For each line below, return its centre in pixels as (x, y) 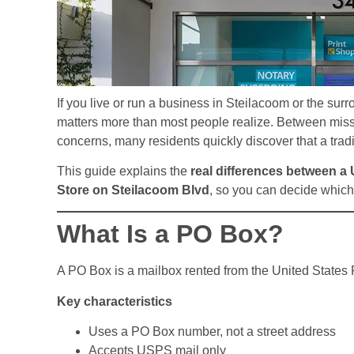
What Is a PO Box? (170, 234)
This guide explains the (124, 171)
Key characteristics (115, 301)
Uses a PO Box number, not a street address (212, 332)
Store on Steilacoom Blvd (133, 190)
